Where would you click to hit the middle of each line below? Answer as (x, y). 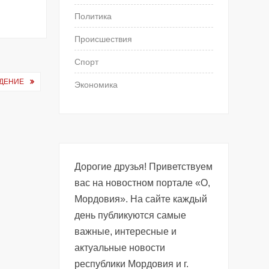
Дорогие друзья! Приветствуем (144, 166)
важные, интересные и (126, 231)
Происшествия (104, 39)
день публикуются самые (131, 215)
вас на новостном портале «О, (143, 183)
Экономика (96, 84)
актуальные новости (120, 247)
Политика (93, 16)
